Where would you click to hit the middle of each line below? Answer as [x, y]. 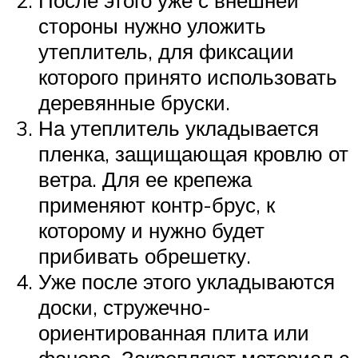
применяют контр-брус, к [157, 205]
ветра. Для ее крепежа [145, 179]
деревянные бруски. [134, 103]
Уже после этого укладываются [187, 282]
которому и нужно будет [151, 231]
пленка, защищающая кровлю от [193, 154]
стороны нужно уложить [152, 26]
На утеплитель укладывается [179, 128]
